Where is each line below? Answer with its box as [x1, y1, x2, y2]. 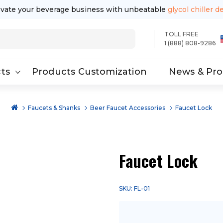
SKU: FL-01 [119, 185, 150, 192]
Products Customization [31, 66, 147, 77]
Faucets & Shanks [28, 104, 80, 111]
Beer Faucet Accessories [90, 104, 165, 111]
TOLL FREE [164, 30, 199, 38]
